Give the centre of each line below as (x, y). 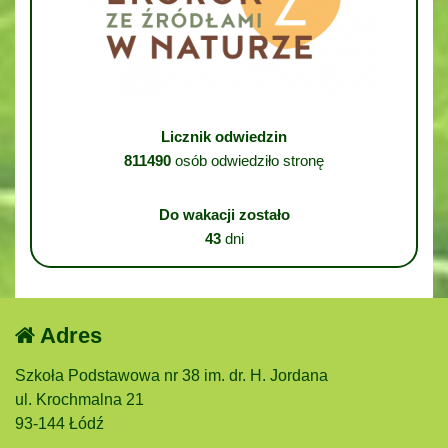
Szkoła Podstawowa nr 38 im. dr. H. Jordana (171, 375)
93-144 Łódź (59, 423)
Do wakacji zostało (224, 214)
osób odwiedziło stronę (247, 160)
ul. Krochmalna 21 (79, 399)
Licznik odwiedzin (224, 136)
